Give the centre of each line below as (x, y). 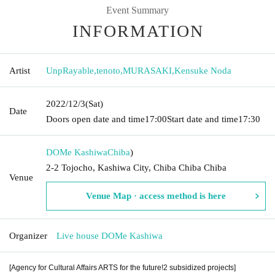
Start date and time (203, 119)
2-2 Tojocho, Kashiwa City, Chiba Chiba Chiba (136, 167)
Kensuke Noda (203, 70)
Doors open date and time (95, 119)
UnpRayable (70, 70)
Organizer (28, 235)
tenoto (108, 70)
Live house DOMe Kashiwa (110, 235)
